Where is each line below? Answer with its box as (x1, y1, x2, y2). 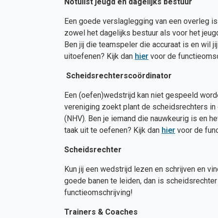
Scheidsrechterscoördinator (64, 71, 172, 80)
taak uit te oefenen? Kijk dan (64, 126, 162, 135)
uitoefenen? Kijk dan (64, 52, 135, 61)
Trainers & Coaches (64, 207, 138, 217)
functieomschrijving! (64, 188, 133, 197)
